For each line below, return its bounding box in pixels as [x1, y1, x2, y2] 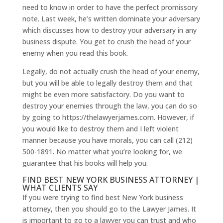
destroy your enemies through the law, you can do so [22, 101, 197, 111]
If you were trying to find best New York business [22, 193, 183, 203]
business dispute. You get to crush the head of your [22, 37, 191, 47]
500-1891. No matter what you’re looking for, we [22, 147, 182, 157]
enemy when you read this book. [22, 48, 128, 58]
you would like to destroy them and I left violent [22, 124, 179, 134]
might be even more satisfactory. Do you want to [22, 90, 185, 100]
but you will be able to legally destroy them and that [22, 78, 193, 88]
